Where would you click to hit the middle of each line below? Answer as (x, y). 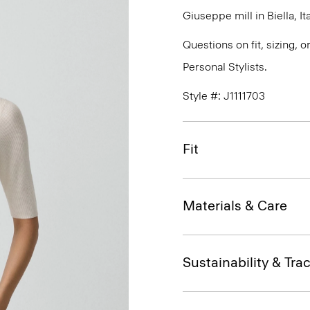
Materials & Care (235, 206)
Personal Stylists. (225, 67)
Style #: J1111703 (224, 96)
